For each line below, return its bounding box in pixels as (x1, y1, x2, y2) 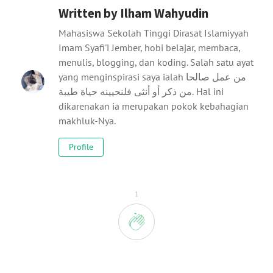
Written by (58, 5, 120, 22)
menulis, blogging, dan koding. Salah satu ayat (58, 56, 253, 69)
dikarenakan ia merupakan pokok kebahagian (58, 100, 249, 113)
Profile (69, 141, 93, 153)
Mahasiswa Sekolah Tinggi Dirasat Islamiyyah (58, 27, 249, 40)
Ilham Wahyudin (120, 5, 208, 22)
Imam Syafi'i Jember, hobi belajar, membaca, (58, 41, 240, 54)
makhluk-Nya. (58, 115, 116, 127)
